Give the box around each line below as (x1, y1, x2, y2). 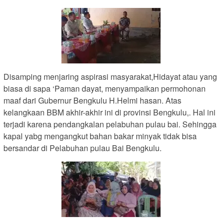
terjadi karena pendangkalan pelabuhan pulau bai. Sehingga (3, 118, 217, 130)
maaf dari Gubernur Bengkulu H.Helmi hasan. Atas (3, 95, 181, 107)
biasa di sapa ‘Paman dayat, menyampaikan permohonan (3, 83, 206, 95)
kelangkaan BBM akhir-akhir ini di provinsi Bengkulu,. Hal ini (3, 107, 216, 118)
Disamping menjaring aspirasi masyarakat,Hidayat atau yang (3, 71, 217, 83)
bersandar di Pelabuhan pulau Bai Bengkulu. (3, 142, 162, 154)
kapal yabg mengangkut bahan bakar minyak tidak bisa (3, 130, 197, 142)
